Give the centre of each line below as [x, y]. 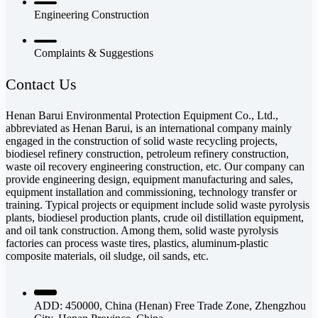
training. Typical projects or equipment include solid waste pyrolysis [158, 204]
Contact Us [41, 84]
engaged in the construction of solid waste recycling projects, [142, 141]
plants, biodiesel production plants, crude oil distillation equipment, [155, 217]
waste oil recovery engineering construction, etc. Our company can [155, 166]
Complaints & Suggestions [94, 53]
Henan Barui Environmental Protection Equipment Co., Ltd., [142, 115]
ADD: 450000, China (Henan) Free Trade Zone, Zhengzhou [170, 305]
